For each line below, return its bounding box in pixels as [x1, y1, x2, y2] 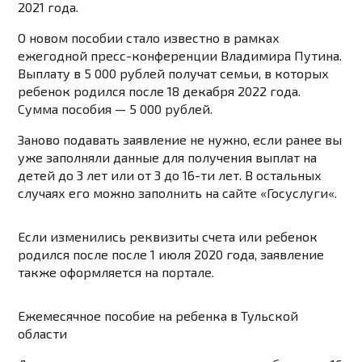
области [18, 326, 68, 342]
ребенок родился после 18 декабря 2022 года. [18, 83, 301, 99]
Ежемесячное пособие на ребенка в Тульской [18, 308, 299, 324]
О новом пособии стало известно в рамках [18, 30, 280, 46]
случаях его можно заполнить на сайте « [18, 185, 267, 201]
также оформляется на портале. [18, 264, 215, 280]
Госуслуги [267, 185, 329, 201]
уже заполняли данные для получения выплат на [18, 149, 318, 166]
